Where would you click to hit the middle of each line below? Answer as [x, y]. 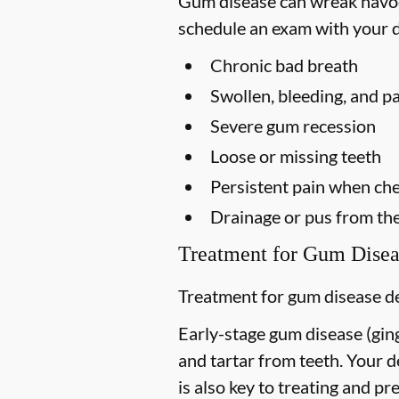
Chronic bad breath [284, 65]
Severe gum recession [293, 125]
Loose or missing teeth [296, 155]
